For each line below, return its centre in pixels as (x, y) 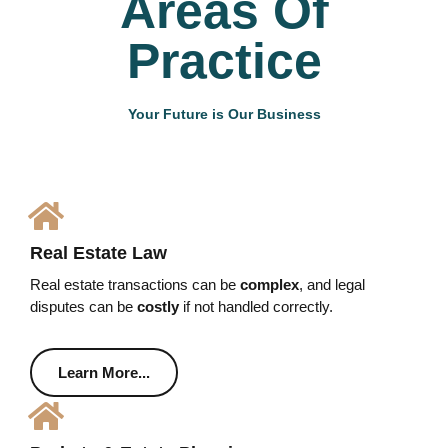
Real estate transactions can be (135, 284)
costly (158, 306)
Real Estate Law (98, 252)
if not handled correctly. (256, 306)
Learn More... (104, 372)
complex (269, 284)
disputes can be (83, 306)
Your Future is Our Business (224, 114)
